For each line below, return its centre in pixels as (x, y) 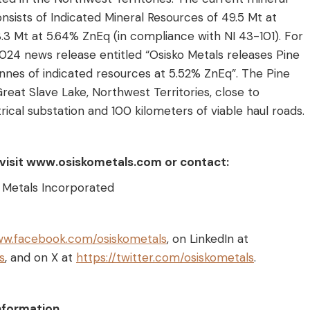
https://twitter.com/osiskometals (165, 258)
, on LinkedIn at (208, 239)
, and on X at (40, 258)
